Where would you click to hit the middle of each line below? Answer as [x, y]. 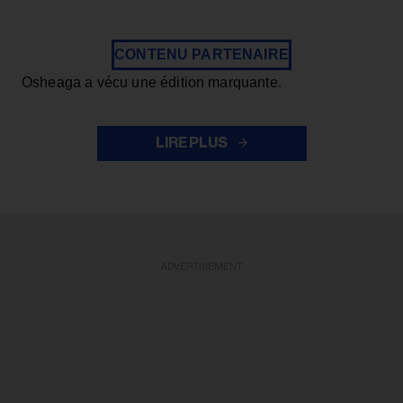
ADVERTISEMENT [201, 267]
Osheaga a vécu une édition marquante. [152, 83]
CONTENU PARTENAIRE [201, 55]
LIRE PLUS [193, 143]
